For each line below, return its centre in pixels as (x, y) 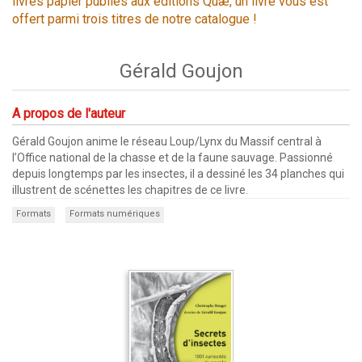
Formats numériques (115, 213)
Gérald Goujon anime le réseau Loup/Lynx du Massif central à (167, 141)
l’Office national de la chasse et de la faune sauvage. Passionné (173, 157)
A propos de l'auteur (69, 113)
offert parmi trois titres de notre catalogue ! (135, 19)
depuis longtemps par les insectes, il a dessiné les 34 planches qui (178, 173)
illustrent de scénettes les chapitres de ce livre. (130, 189)
